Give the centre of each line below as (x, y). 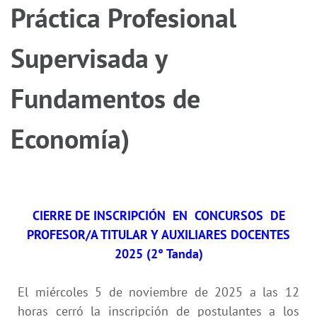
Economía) (70, 138)
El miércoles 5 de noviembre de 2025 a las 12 (158, 292)
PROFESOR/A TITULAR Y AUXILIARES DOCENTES (158, 234)
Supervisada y (89, 57)
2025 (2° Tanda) (158, 253)
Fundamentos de (105, 98)
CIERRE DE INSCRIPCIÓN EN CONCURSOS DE (158, 215)
